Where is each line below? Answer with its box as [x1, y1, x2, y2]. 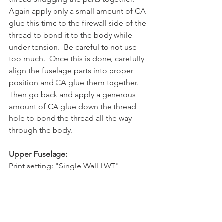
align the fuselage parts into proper [9, 65, 135, 75]
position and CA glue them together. [9, 77, 143, 87]
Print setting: [9, 161, 55, 170]
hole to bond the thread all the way [9, 113, 134, 123]
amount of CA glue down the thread [9, 101, 138, 111]
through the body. [9, 125, 73, 135]
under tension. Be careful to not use [9, 42, 139, 52]
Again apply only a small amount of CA [9, 6, 148, 16]
